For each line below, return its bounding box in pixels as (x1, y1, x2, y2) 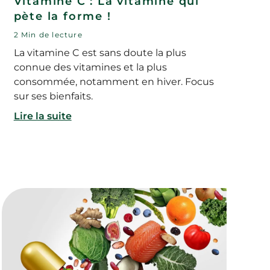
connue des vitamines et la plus (13, 61, 167, 73)
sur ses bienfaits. (13, 90, 93, 102)
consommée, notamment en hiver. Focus (13, 75, 214, 87)
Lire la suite (13, 110, 72, 122)
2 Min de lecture (13, 30, 83, 39)
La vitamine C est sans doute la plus (13, 46, 186, 58)
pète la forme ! (13, 9, 111, 23)
